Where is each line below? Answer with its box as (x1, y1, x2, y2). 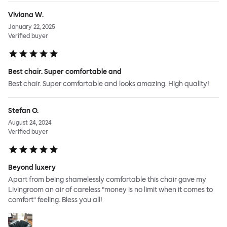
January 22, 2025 (8, 23, 55, 31)
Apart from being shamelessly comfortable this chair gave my (8, 175, 206, 184)
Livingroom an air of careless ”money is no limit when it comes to (8, 185, 213, 195)
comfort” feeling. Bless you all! (8, 196, 102, 205)
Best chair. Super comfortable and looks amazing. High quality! (8, 80, 209, 89)
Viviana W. (8, 11, 44, 20)
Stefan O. (8, 106, 39, 116)
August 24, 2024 (8, 119, 52, 127)
